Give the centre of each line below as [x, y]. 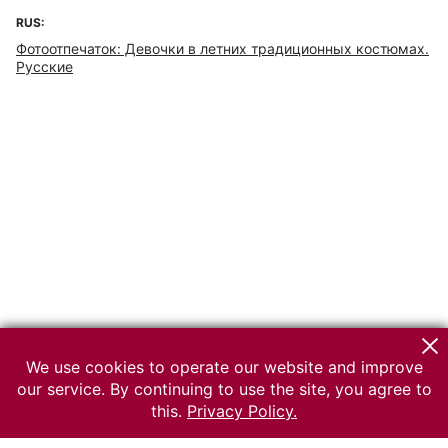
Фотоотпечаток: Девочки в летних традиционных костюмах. [222, 48]
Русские [44, 66]
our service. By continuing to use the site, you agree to [224, 389]
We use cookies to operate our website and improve [224, 367]
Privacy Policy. [242, 411]
